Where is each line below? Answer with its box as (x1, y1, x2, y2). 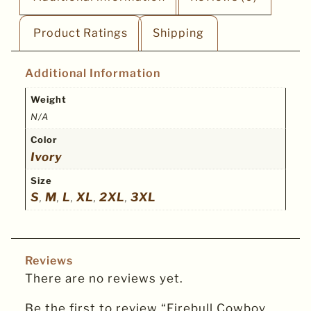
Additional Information (25, 67, 160, 81)
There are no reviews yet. (25, 271, 183, 286)
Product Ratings (33, 26, 128, 40)
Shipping (152, 26, 204, 40)
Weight (30, 93, 67, 105)
